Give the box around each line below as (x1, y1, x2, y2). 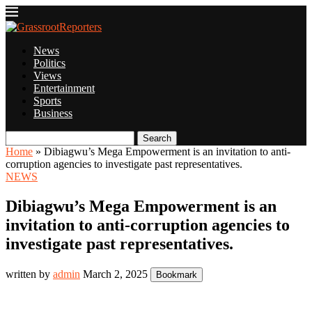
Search (143, 133, 171, 143)
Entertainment (33, 82, 95, 94)
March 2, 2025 (83, 267, 148, 280)
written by (6, 267, 53, 280)
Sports (33, 95, 61, 107)
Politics (33, 57, 65, 69)
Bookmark (156, 269, 197, 280)
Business (33, 107, 72, 119)
